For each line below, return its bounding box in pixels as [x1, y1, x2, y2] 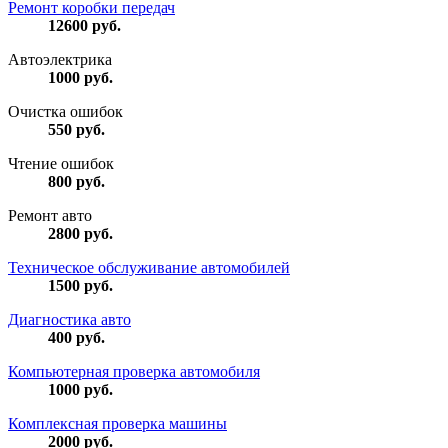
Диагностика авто [8, 311, 131, 329]
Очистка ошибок [8, 103, 123, 121]
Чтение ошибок [8, 155, 114, 173]
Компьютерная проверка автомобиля [8, 363, 260, 381]
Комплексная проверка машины [8, 415, 227, 433]
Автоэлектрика [8, 51, 112, 69]
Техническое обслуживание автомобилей [8, 259, 290, 277]
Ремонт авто [8, 207, 92, 225]
